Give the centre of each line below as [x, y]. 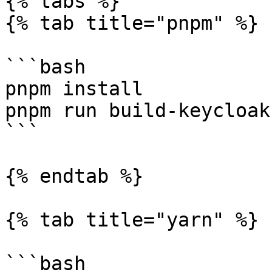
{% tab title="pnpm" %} [132, 23]
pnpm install [74, 89]
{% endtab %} [74, 176]
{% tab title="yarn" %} [132, 220]
